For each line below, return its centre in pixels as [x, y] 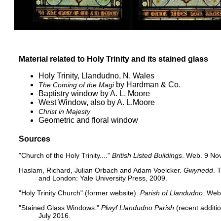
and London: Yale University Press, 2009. [103, 178]
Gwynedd [198, 170]
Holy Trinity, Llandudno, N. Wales [96, 75]
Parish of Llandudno [171, 193]
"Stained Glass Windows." [60, 207]
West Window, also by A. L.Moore [97, 102]
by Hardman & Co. [147, 84]
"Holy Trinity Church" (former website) [77, 193]
